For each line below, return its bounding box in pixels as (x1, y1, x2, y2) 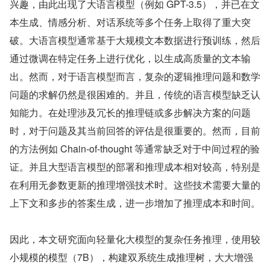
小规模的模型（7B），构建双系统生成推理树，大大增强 (10, 250, 253, 264)
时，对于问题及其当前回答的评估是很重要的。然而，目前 (10, 124, 260, 137)
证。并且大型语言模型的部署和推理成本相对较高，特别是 (10, 160, 260, 174)
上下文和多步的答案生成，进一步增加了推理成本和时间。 (10, 196, 260, 210)
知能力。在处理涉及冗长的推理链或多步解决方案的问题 (10, 105, 251, 119)
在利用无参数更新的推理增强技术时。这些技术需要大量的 (10, 178, 260, 192)
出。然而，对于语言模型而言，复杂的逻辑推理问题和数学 (10, 69, 260, 83)
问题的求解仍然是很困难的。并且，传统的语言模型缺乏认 (10, 87, 260, 101)
